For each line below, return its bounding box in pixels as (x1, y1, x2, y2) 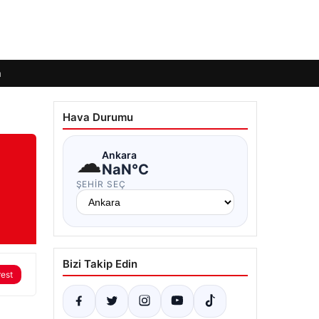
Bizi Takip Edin (62, 257, 137, 271)
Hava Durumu (62, 110, 133, 124)
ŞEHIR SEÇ (75, 179, 127, 189)
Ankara (101, 148, 137, 161)
